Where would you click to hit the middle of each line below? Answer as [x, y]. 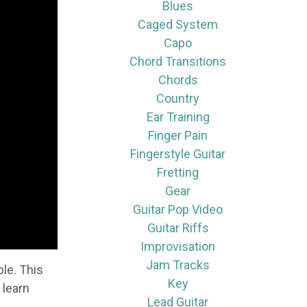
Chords [178, 80]
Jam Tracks [178, 265]
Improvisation [178, 246]
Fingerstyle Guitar [178, 154]
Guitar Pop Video [178, 209]
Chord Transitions [178, 61]
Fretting [178, 172]
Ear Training [178, 117]
